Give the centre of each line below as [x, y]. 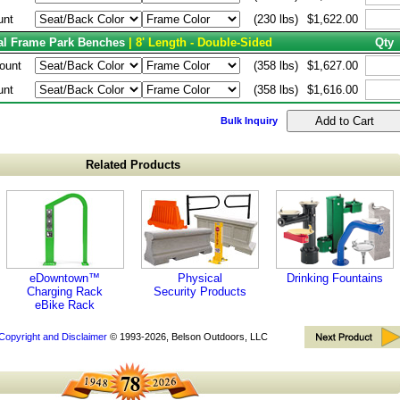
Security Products [200, 292]
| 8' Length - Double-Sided [199, 42]
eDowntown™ [65, 278]
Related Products [133, 165]
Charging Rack [65, 292]
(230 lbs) [276, 19]
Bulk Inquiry [249, 121]
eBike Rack [65, 305]
